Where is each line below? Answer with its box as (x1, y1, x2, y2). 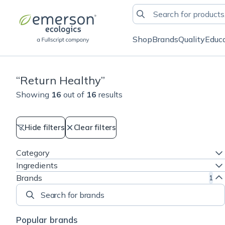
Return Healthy (20, 73, 101, 87)
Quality (178, 34, 205, 44)
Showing (16, 89, 49, 99)
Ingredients (16, 160, 58, 170)
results (98, 89, 123, 99)
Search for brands (16, 195, 81, 205)
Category (16, 148, 50, 158)
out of (63, 89, 84, 99)
